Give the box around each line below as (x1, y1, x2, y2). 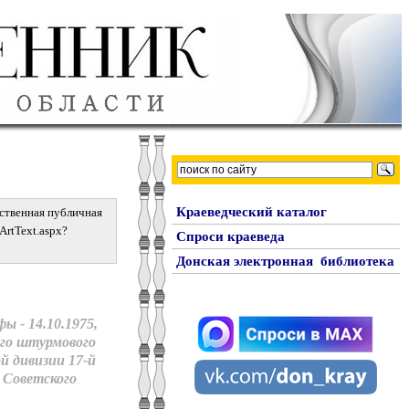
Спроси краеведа (176, 229, 285, 244)
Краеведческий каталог (176, 204, 327, 219)
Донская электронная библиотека (176, 254, 394, 268)
